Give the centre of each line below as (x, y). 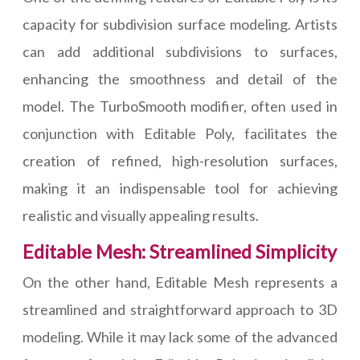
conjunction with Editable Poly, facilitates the (180, 134)
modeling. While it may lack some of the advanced (180, 337)
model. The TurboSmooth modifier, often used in (180, 106)
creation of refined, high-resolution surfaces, (180, 161)
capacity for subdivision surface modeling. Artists (180, 25)
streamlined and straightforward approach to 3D (180, 310)
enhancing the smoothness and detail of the (180, 79)
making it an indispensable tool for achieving (180, 188)
